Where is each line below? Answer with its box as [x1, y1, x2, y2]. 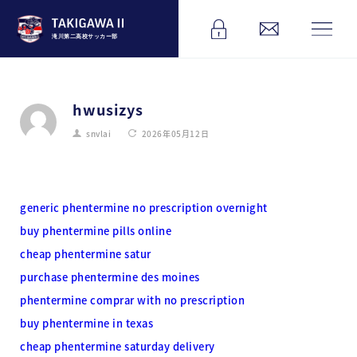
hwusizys [73, 99, 143, 120]
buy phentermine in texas [20, 315, 153, 331]
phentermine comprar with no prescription [20, 292, 245, 308]
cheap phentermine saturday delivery [20, 338, 215, 354]
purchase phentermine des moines [20, 269, 200, 284]
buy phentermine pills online [20, 222, 171, 238]
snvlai [86, 127, 112, 139]
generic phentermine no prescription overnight [20, 199, 268, 215]
